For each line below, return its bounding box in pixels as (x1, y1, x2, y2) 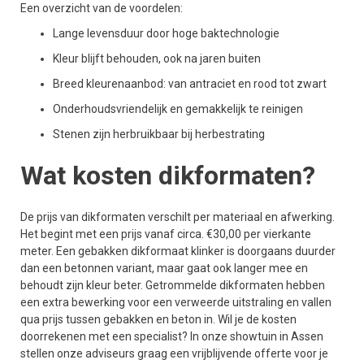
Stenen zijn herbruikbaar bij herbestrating (53, 128, 265, 141)
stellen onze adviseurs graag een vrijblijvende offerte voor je (20, 347, 328, 360)
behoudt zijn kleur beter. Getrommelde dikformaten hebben (20, 279, 325, 292)
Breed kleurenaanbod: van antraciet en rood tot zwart (53, 77, 327, 90)
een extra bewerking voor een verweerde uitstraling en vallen (20, 296, 331, 309)
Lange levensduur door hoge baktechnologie (53, 27, 279, 40)
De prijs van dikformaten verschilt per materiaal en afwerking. (20, 210, 335, 223)
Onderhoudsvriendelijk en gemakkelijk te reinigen (53, 102, 303, 115)
